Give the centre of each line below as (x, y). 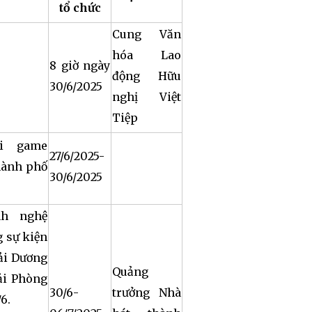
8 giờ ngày (80, 65)
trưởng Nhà (147, 292)
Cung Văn (147, 34)
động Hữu (147, 76)
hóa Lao (147, 55)
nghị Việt (147, 97)
